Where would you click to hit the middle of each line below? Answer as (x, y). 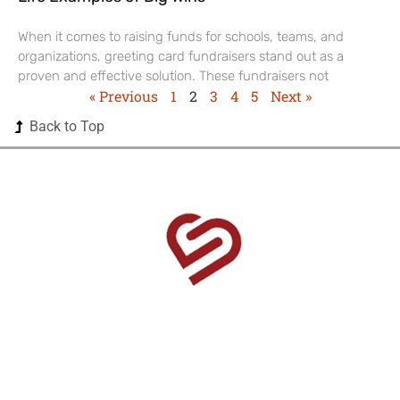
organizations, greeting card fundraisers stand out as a (181, 56)
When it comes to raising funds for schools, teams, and (181, 36)
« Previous (123, 96)
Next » (291, 96)
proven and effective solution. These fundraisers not (173, 75)
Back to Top (67, 126)
